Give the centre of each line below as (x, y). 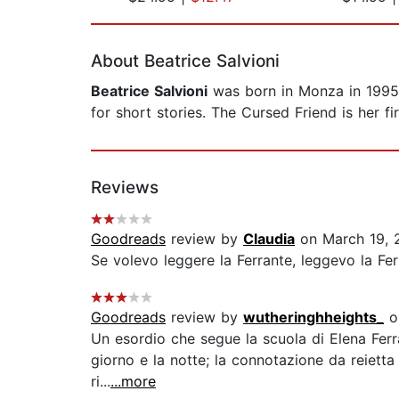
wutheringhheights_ (313, 318)
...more (133, 382)
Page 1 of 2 (130, 16)
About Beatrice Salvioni (185, 61)
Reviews (125, 188)
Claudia (269, 239)
